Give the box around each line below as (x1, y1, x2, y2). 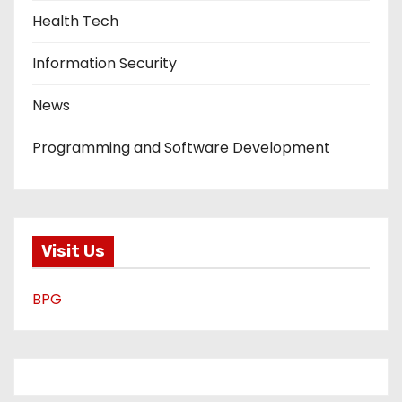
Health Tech (32, 10, 118, 31)
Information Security (32, 52, 177, 74)
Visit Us (41, 241, 105, 262)
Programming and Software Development (32, 136, 330, 158)
